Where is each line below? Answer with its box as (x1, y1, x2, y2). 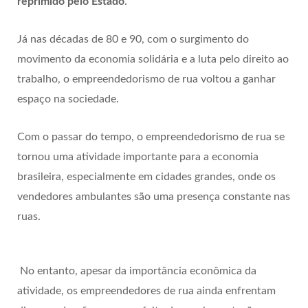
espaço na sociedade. (17, 93, 119, 104)
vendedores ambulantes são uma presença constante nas (17, 190, 290, 202)
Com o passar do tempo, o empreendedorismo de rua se (17, 131, 285, 142)
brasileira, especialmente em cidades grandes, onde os (17, 170, 276, 182)
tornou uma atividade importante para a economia (17, 151, 258, 162)
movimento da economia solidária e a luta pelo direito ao (17, 53, 289, 65)
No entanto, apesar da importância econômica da (17, 265, 256, 276)
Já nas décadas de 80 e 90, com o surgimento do (17, 33, 249, 45)
